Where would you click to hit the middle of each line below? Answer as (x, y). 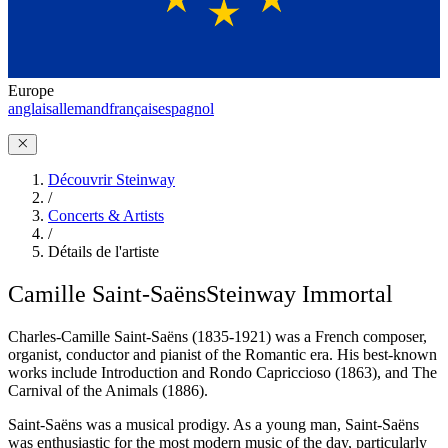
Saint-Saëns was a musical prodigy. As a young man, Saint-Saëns (213, 424)
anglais (30, 108)
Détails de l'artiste (103, 251)
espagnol (186, 108)
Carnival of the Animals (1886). (108, 390)
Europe (31, 90)
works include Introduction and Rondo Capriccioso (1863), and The (222, 372)
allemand (80, 108)
